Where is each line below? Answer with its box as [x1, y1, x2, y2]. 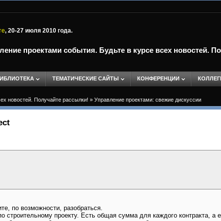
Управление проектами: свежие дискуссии [94, 97, 201, 103]
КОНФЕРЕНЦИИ [137, 75, 180, 81]
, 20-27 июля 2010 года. [5, 27, 73, 34]
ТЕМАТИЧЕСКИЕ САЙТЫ [52, 75, 119, 81]
